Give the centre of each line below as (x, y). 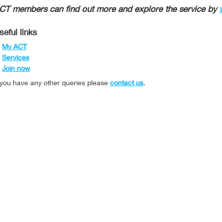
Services (16, 58)
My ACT (14, 48)
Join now (16, 69)
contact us (127, 84)
